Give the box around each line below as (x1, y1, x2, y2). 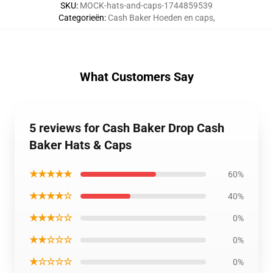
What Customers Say (79, 69, 194, 84)
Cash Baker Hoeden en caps (107, 13, 213, 23)
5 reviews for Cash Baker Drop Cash (29, 121, 224, 135)
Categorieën (58, 13, 104, 23)
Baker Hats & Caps (29, 138, 132, 152)
